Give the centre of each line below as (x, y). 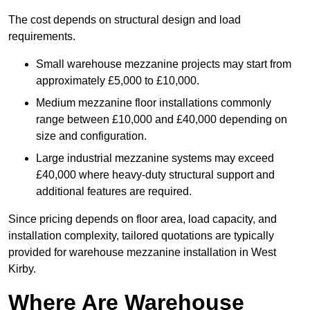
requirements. (42, 37)
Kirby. (22, 269)
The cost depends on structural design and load (125, 20)
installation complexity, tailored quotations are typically (141, 236)
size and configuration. (91, 136)
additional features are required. (114, 192)
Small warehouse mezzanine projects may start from (164, 64)
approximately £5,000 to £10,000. (118, 81)
